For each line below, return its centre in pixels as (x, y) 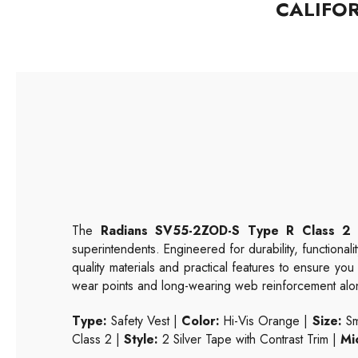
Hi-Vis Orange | (266, 320)
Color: (201, 320)
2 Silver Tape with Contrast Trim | (249, 339)
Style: (141, 339)
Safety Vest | (145, 320)
